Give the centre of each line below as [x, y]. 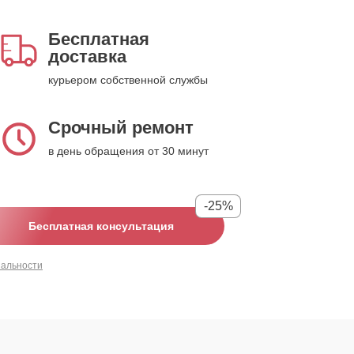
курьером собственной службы [128, 80]
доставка [87, 56]
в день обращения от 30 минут [128, 151]
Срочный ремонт [121, 128]
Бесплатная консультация [101, 226]
